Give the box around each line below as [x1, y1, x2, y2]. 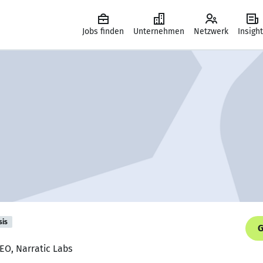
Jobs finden [82, 26, 124, 36]
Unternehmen [133, 26, 184, 36]
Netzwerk [194, 26, 228, 36]
